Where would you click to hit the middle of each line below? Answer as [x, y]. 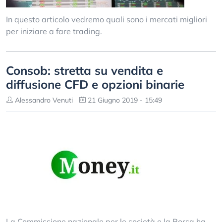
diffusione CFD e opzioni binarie [95, 84]
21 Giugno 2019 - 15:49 [124, 100]
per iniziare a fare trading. [54, 31]
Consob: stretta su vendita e [84, 70]
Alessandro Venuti [43, 100]
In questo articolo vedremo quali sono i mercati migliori [107, 19]
